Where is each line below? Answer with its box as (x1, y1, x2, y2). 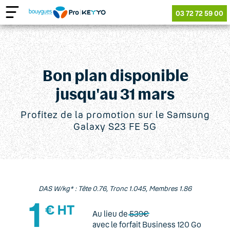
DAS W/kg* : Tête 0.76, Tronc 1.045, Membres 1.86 (39, 184, 191, 193)
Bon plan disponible (42, 66, 188, 84)
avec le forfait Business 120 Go (92, 219, 201, 229)
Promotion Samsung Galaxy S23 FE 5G (30, 36, 136, 44)
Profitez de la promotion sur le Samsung (20, 109, 210, 120)
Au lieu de (92, 208, 129, 218)
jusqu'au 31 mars (55, 84, 175, 103)
